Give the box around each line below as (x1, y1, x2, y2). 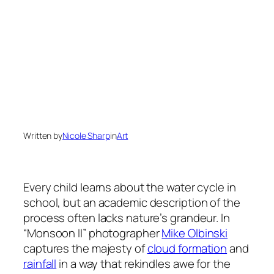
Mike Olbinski (161, 225, 228, 242)
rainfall (23, 256, 57, 272)
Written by (23, 129, 62, 141)
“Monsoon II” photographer (23, 225, 162, 242)
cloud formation (147, 240, 228, 257)
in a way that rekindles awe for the (56, 256, 231, 272)
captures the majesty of (23, 240, 147, 257)
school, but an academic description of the (23, 194, 240, 211)
